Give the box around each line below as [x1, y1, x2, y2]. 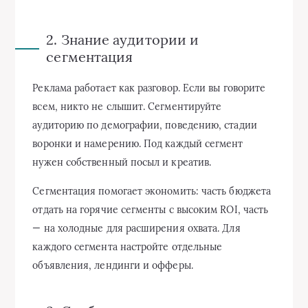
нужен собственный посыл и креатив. [32, 156, 212, 168]
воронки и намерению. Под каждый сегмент [32, 137, 243, 150]
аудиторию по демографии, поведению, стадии [32, 119, 257, 131]
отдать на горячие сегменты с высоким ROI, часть [32, 203, 269, 216]
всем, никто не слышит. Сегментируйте [32, 100, 222, 113]
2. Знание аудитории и [46, 31, 199, 48]
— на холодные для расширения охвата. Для [32, 222, 241, 234]
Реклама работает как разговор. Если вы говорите [32, 82, 266, 94]
